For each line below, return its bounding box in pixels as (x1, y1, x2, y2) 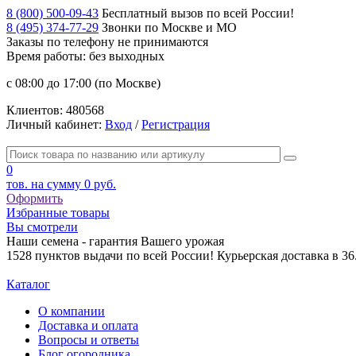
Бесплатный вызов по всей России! (99, 6, 294, 20)
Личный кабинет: (6, 118, 102, 131)
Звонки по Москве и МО (99, 21, 237, 34)
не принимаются (118, 35, 208, 48)
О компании (38, 304, 105, 318)
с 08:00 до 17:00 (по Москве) (6, 76, 161, 90)
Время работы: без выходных (6, 49, 164, 63)
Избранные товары (6, 206, 110, 219)
